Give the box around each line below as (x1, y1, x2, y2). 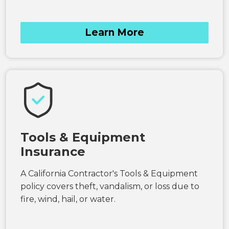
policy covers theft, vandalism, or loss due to (20, 181, 199, 191)
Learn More (85, 26, 144, 38)
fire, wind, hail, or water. (20, 194, 116, 204)
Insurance (20, 144, 85, 159)
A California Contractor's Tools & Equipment (20, 168, 198, 178)
